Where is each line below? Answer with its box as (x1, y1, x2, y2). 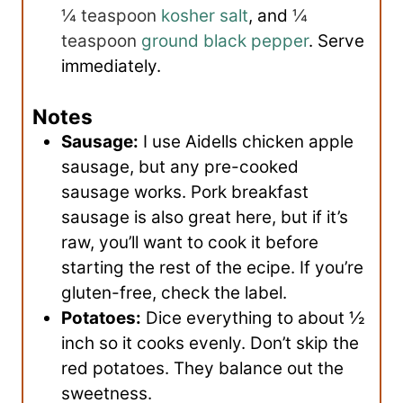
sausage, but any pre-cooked (61, 157, 299, 178)
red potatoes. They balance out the (61, 358, 344, 380)
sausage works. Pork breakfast (61, 182, 309, 203)
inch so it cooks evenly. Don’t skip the (61, 333, 359, 354)
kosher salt (161, 5, 248, 27)
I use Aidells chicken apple (139, 131, 354, 153)
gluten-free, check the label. (61, 282, 287, 304)
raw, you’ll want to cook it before (61, 232, 318, 254)
